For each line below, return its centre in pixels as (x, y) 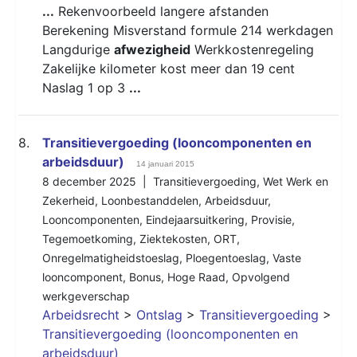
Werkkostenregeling (252, 49)
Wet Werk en (296, 181)
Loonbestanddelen (150, 200)
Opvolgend (261, 277)
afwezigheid (152, 49)
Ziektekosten (173, 238)
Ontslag (159, 314)
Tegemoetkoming (88, 238)
